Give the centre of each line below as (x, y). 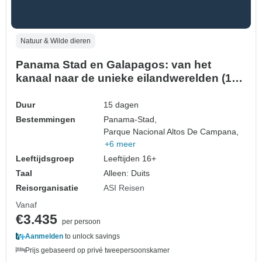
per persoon (81, 221)
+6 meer (120, 144)
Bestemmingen (46, 119)
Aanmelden (44, 236)
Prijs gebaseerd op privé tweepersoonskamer (97, 250)
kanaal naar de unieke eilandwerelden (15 (127, 78)
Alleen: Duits (127, 173)
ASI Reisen (124, 187)
